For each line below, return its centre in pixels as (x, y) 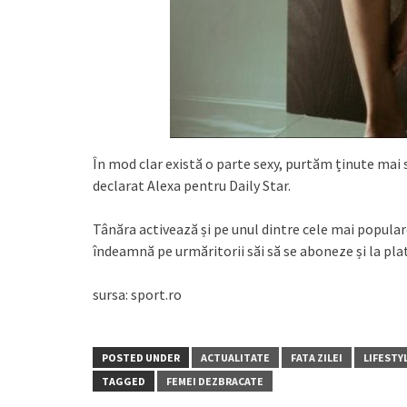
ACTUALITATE (235, 358)
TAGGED (124, 382)
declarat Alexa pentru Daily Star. (192, 186)
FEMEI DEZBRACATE (215, 382)
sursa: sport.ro (137, 295)
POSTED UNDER (141, 358)
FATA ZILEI (317, 358)
